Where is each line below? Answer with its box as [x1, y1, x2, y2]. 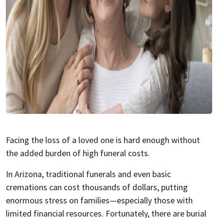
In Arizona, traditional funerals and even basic [6, 168, 171, 180]
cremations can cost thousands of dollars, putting [6, 181, 188, 193]
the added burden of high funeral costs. [6, 147, 150, 159]
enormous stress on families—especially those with [6, 194, 193, 206]
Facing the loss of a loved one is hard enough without [6, 134, 200, 145]
